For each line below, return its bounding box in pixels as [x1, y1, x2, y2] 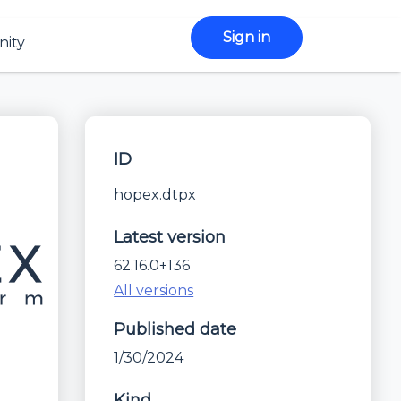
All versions [114, 282, 194, 299]
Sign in [223, 29, 270, 46]
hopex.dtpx [114, 186, 197, 203]
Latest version [114, 227, 226, 247]
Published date [114, 320, 237, 339]
